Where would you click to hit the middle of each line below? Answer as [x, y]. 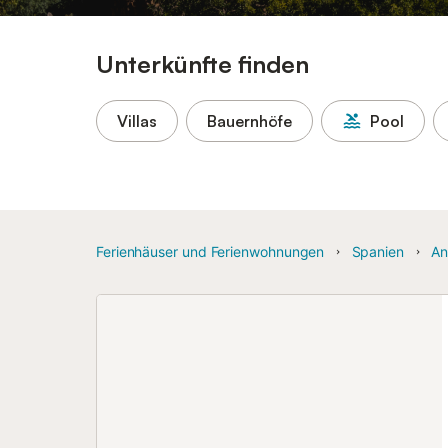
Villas [137, 121]
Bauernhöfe [249, 121]
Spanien [377, 251]
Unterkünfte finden [202, 64]
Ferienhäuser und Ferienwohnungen [210, 251]
